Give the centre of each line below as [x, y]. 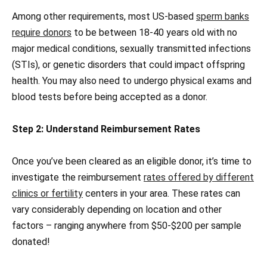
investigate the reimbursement [78, 178]
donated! [31, 242]
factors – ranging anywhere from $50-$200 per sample [127, 226]
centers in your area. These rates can [162, 194]
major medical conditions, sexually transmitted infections [131, 49]
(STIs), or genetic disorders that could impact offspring [128, 65]
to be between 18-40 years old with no [154, 33]
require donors [42, 33]
